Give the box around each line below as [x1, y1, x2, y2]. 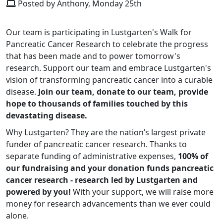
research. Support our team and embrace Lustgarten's [6, 62, 211, 74]
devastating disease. [6, 110, 87, 121]
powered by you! [6, 186, 71, 198]
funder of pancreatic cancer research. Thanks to [6, 139, 187, 150]
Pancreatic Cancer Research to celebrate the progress [6, 39, 208, 50]
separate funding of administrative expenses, [6, 151, 176, 162]
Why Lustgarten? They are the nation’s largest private [6, 127, 206, 138]
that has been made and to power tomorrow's [6, 51, 180, 62]
